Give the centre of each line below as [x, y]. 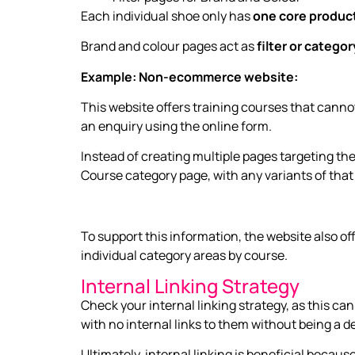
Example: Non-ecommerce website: [189, 76]
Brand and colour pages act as [169, 46]
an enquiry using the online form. [176, 126]
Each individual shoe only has [167, 15]
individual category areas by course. [184, 256]
